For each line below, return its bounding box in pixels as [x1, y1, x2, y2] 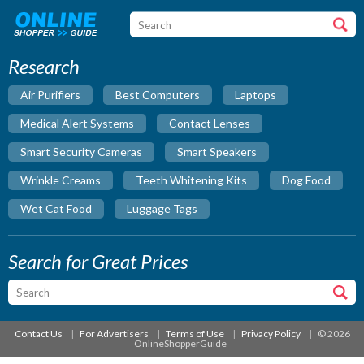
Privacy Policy [240, 327, 301, 340]
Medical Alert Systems [20, 116, 134, 130]
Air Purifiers [20, 88, 80, 102]
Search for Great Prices [8, 249, 188, 273]
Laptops [235, 88, 276, 102]
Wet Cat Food [20, 201, 92, 215]
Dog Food [282, 173, 331, 187]
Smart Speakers [177, 145, 257, 158]
